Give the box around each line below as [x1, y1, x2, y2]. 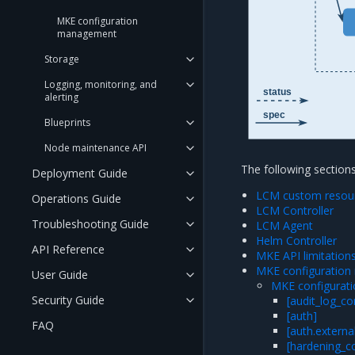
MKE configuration [57, 14, 138, 28]
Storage [44, 52, 79, 66]
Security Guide [32, 292, 105, 307]
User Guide [32, 267, 88, 282]
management [57, 27, 116, 40]
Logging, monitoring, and [44, 78, 157, 91]
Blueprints [44, 116, 90, 129]
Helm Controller [256, 233, 338, 248]
